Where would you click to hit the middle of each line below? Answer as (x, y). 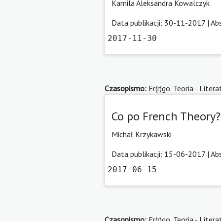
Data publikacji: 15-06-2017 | (161, 154)
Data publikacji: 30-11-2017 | (161, 22)
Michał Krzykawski (142, 134)
